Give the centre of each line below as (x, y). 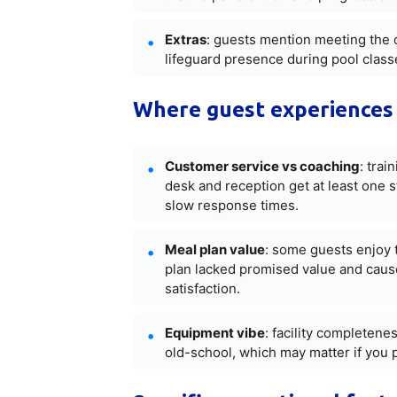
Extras (185, 39)
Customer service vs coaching (262, 166)
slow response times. (231, 205)
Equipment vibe (214, 332)
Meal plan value (214, 249)
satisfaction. (202, 288)
